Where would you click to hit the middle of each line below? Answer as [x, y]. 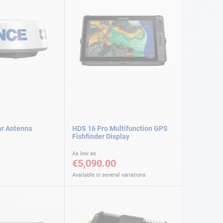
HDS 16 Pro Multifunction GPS [120, 128]
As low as [84, 153]
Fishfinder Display [101, 136]
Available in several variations [109, 175]
